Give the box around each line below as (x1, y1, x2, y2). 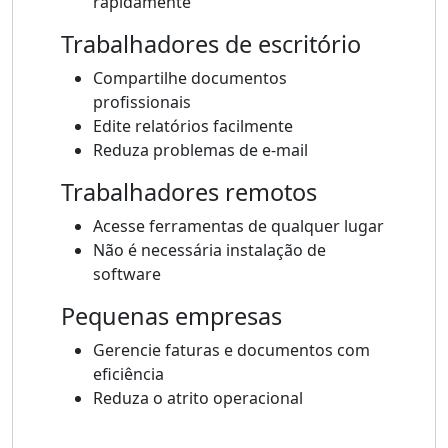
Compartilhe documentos (93, 67, 287, 90)
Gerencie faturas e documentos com (93, 339, 370, 362)
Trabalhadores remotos (61, 176, 317, 209)
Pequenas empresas (61, 300, 282, 333)
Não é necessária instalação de (93, 239, 326, 262)
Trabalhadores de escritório (61, 28, 361, 61)
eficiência (93, 363, 164, 386)
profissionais (93, 91, 191, 114)
